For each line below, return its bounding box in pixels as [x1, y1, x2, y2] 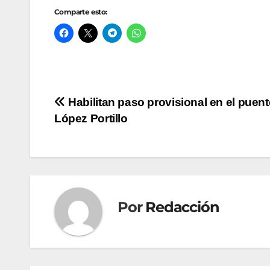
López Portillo [54, 112, 128, 125]
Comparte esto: [54, 7, 107, 17]
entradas [54, 144, 136, 168]
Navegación [54, 95, 164, 119]
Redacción [145, 198, 219, 216]
